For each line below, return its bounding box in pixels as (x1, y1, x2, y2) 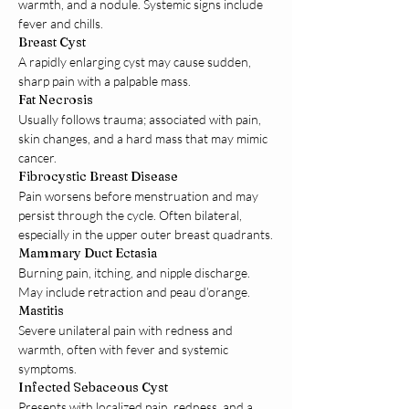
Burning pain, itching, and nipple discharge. (18, 265, 253, 281)
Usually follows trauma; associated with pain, (18, 111, 264, 128)
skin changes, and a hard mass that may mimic (18, 131, 270, 147)
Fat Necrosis (18, 91, 93, 109)
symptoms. (18, 361, 77, 377)
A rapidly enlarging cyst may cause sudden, (18, 54, 254, 70)
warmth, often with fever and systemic (18, 341, 231, 358)
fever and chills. (18, 16, 103, 32)
